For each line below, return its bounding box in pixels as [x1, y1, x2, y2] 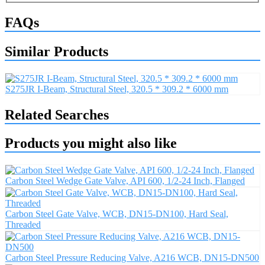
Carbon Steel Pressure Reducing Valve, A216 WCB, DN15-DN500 [5, 253, 259, 263]
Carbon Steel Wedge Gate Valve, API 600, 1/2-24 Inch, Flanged [5, 176, 245, 186]
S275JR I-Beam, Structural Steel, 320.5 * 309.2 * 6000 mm [5, 83, 228, 94]
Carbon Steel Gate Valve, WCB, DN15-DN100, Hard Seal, [5, 209, 228, 219]
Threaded [5, 219, 41, 230]
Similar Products [5, 43, 108, 59]
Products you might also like [5, 135, 177, 151]
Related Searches [5, 106, 109, 122]
